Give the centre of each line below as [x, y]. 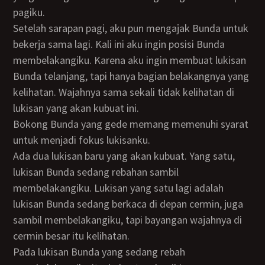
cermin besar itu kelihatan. [72, 236]
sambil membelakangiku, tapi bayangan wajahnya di [128, 220]
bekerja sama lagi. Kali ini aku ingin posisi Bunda [119, 44]
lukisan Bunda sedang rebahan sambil [96, 172]
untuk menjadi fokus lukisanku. [82, 140]
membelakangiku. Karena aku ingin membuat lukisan [130, 60]
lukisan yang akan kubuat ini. [76, 108]
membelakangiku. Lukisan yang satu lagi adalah [119, 188]
